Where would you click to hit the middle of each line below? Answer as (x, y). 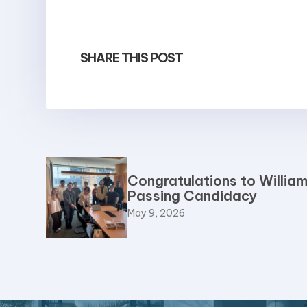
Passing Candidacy (193, 195)
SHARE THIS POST (132, 58)
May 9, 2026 (157, 213)
